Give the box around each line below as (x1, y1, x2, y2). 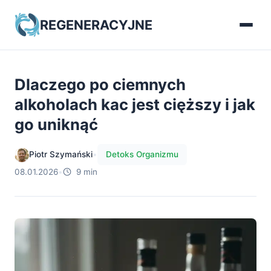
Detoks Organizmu (106, 149, 178, 159)
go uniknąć (15, 115, 98, 134)
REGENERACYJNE (40, 17, 152, 33)
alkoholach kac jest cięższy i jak (15, 95, 255, 114)
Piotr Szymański (29, 149, 93, 159)
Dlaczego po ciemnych (15, 75, 186, 94)
